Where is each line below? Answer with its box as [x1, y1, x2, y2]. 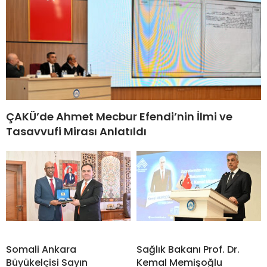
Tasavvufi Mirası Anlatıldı [6, 124, 147, 139]
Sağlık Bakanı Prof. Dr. [136, 243, 240, 257]
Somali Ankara [6, 243, 76, 257]
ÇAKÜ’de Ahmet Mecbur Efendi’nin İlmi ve [6, 109, 232, 125]
